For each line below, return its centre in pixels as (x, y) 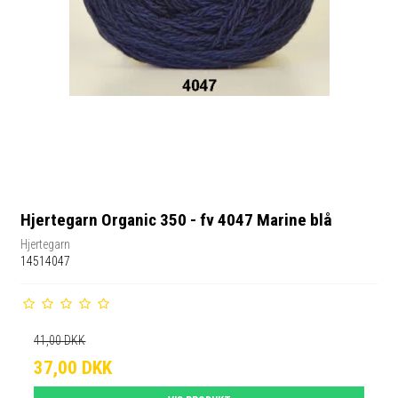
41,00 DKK (60, 340)
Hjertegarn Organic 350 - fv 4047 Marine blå (177, 220)
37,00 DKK (73, 367)
